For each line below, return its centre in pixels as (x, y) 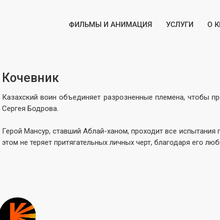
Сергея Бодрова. (30, 109)
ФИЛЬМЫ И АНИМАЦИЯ (110, 25)
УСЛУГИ (180, 25)
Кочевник (30, 78)
